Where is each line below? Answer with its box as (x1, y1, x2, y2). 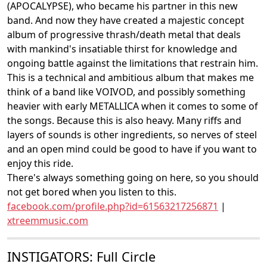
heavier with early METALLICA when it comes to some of (7, 100, 258, 113)
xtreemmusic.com (7, 214, 88, 227)
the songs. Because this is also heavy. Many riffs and (7, 114, 241, 127)
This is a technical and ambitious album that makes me (7, 71, 254, 84)
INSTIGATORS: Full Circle (7, 248, 156, 265)
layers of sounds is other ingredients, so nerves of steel (7, 128, 257, 141)
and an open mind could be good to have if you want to (7, 142, 257, 156)
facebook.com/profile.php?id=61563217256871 (7, 200, 218, 213)
